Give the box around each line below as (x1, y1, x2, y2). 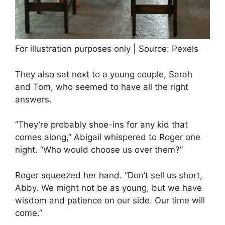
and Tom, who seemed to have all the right (15, 81, 188, 92)
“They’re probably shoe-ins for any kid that (15, 120, 188, 130)
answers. (15, 94, 52, 104)
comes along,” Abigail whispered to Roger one (15, 132, 200, 143)
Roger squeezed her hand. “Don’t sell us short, (15, 170, 202, 180)
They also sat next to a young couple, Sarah (15, 69, 192, 79)
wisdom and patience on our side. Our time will (15, 195, 205, 205)
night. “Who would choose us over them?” (15, 145, 183, 155)
